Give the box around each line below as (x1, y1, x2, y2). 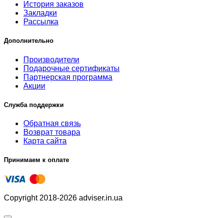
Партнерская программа (23, 73, 112, 81)
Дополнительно (4, 37, 54, 45)
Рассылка (23, 18, 58, 26)
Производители (23, 55, 79, 64)
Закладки (23, 9, 57, 18)
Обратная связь (23, 119, 81, 127)
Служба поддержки (4, 101, 64, 109)
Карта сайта (23, 136, 67, 145)
